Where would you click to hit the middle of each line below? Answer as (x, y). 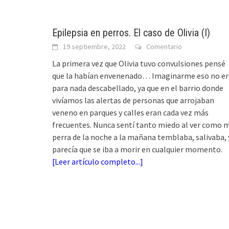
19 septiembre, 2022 (94, 46)
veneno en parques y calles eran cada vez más (130, 112)
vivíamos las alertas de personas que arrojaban (133, 100)
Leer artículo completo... (97, 161)
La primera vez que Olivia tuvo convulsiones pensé (139, 63)
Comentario (164, 46)
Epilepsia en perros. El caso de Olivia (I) (131, 32)
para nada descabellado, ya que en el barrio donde (138, 88)
